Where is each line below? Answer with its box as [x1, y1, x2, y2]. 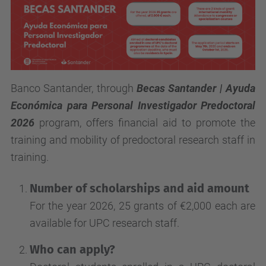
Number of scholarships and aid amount [30, 181, 249, 196]
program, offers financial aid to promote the [39, 116, 255, 129]
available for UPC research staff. [30, 217, 179, 230]
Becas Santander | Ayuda [137, 82, 255, 95]
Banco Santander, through [11, 82, 137, 95]
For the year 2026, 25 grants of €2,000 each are [30, 199, 255, 213]
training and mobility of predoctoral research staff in [11, 134, 255, 147]
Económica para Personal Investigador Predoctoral [11, 99, 255, 112]
